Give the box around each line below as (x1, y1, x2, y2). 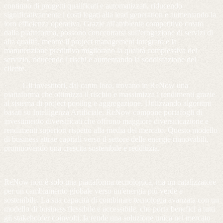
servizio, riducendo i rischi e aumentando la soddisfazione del (4, 55, 196, 64)
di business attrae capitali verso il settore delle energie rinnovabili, (4, 135, 209, 144)
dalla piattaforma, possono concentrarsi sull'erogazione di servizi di (4, 28, 213, 37)
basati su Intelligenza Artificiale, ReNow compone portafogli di (4, 108, 202, 117)
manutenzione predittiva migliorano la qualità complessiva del (4, 46, 197, 55)
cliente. (4, 64, 26, 73)
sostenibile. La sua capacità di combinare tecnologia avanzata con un (4, 196, 219, 205)
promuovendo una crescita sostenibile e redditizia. (4, 144, 160, 153)
